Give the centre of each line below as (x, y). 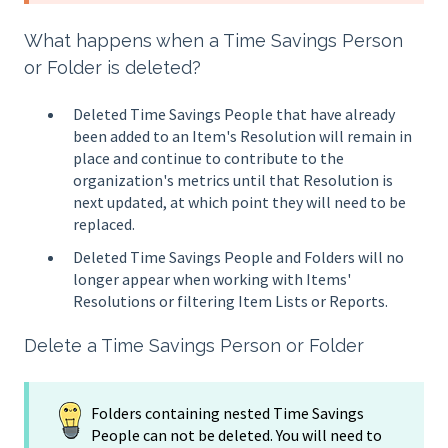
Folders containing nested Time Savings (227, 412)
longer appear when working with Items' (212, 279)
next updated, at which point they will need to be (239, 202)
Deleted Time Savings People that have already (234, 114)
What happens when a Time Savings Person (213, 40)
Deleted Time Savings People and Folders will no (238, 257)
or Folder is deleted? (112, 67)
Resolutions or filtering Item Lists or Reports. (230, 301)
